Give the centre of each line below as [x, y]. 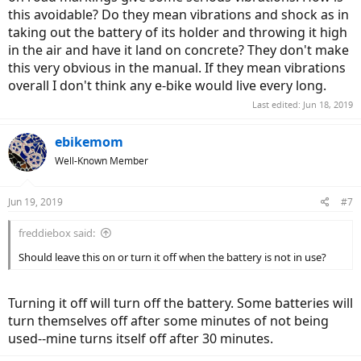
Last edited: [278, 104]
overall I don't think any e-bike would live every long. [167, 85]
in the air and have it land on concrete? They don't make [178, 50]
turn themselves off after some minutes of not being [168, 321]
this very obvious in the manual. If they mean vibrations [177, 67]
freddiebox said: [57, 233]
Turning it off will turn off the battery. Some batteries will [180, 303]
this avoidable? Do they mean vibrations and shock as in [178, 14]
